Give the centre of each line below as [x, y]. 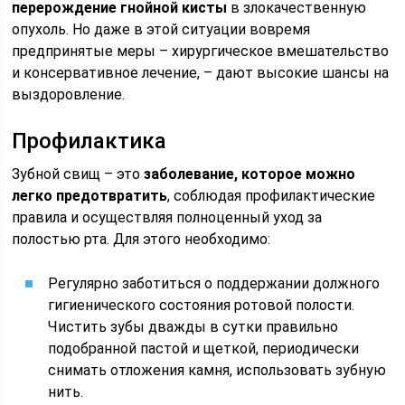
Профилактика [89, 141]
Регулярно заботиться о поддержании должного [214, 283]
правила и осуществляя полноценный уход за [167, 217]
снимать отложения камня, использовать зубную [217, 370]
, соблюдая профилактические [272, 196]
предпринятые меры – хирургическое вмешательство [201, 51]
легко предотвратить [90, 196]
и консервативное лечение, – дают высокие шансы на [201, 73]
